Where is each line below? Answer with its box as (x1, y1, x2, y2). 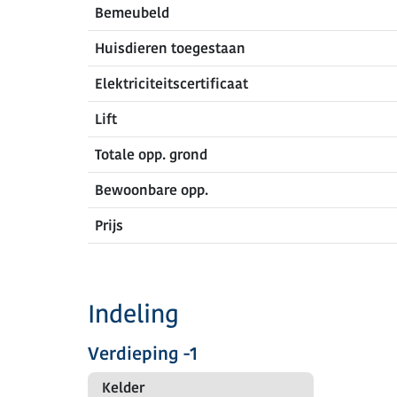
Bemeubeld (95, 4, 169, 22)
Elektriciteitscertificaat (95, 74, 248, 93)
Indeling (88, 299, 179, 331)
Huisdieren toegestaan (95, 39, 245, 58)
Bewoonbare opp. (95, 181, 208, 199)
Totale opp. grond (95, 145, 207, 164)
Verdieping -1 (88, 342, 198, 366)
